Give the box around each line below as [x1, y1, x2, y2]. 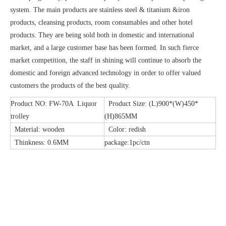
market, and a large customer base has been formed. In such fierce [10, 43, 199, 51]
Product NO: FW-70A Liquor [11, 99, 97, 107]
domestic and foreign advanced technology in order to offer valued [10, 69, 201, 77]
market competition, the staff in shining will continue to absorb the [10, 56, 201, 64]
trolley [11, 112, 29, 120]
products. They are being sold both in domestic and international [10, 31, 194, 39]
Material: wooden [11, 125, 65, 133]
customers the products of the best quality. [10, 81, 130, 89]
